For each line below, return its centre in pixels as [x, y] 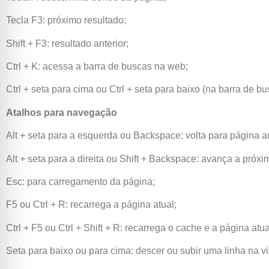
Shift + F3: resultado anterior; [67, 43]
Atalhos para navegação [62, 112]
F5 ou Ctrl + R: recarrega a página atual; [91, 205]
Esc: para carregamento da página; [80, 181]
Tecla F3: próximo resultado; [66, 20]
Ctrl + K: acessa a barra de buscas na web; [97, 67]
